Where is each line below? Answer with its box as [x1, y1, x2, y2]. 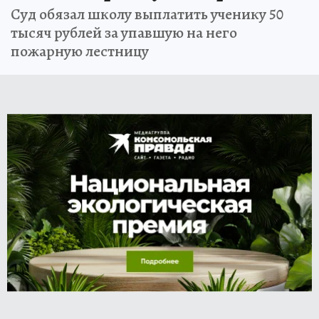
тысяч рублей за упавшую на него [11, 22, 237, 43]
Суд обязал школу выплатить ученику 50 [11, 4, 283, 25]
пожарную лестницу [11, 41, 149, 62]
